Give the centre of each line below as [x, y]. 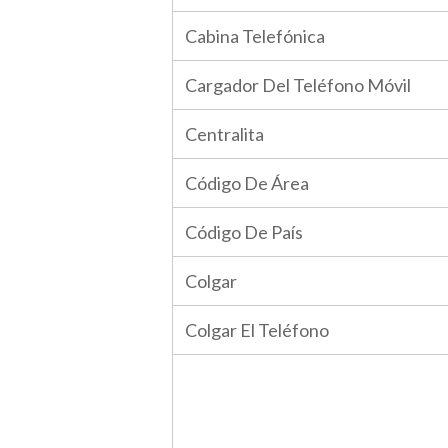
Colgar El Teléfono [257, 330]
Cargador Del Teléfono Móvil [298, 85]
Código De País [244, 232]
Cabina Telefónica [255, 36]
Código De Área [247, 183]
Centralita [224, 134]
